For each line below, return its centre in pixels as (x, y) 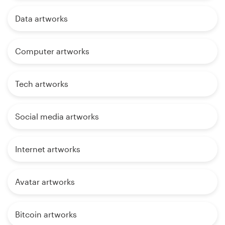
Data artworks (41, 19)
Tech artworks (42, 84)
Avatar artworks (45, 182)
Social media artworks (57, 117)
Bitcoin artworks (46, 214)
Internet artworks (48, 149)
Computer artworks (52, 51)
